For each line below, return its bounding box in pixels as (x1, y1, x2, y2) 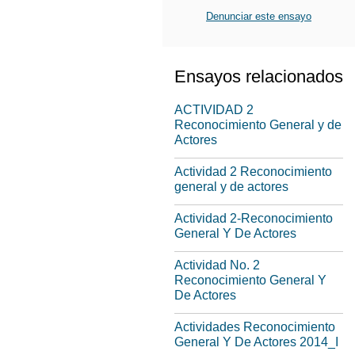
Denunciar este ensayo (206, 10, 311, 22)
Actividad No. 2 (174, 258, 260, 272)
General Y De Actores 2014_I (174, 335, 338, 349)
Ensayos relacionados (174, 67, 343, 86)
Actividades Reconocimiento (174, 320, 335, 334)
